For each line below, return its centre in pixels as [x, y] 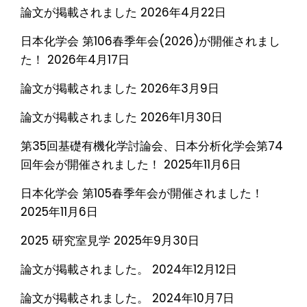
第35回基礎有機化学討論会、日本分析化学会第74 [152, 146]
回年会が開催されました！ [90, 164]
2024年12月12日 [195, 269]
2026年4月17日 [88, 59]
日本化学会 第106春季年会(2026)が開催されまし [150, 41]
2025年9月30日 [157, 240]
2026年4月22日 [183, 12]
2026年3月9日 [180, 88]
